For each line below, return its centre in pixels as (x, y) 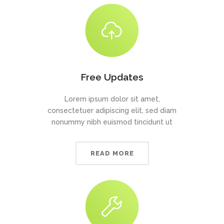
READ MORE (112, 153)
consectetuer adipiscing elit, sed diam (112, 110)
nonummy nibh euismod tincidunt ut (112, 122)
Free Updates (112, 77)
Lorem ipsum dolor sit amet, (112, 99)
